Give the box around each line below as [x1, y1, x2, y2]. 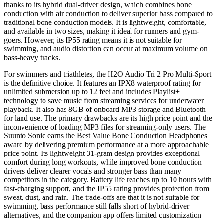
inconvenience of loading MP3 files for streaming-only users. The [4, 122, 206, 131]
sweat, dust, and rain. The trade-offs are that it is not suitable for [4, 193, 199, 201]
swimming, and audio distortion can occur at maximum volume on [4, 44, 208, 53]
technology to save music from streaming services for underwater [4, 96, 204, 105]
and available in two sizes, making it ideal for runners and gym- [4, 26, 199, 35]
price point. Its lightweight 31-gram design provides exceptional [4, 149, 200, 157]
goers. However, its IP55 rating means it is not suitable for [4, 35, 182, 44]
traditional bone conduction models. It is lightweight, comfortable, [4, 18, 206, 26]
